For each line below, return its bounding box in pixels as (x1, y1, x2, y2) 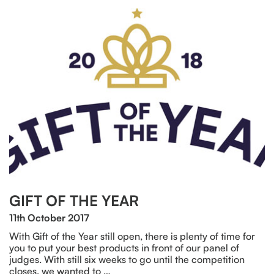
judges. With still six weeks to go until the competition (9, 253, 245, 265)
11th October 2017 (9, 211, 89, 224)
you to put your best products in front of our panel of (9, 241, 239, 254)
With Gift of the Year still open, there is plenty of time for (9, 229, 255, 242)
